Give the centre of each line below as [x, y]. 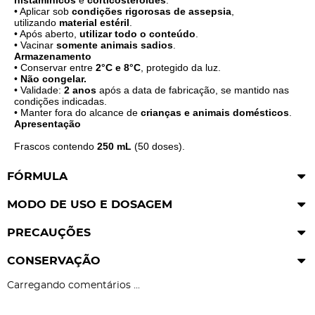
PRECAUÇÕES [49, 233]
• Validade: [39, 90]
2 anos [80, 90]
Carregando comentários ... [73, 285]
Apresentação [47, 124]
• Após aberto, [47, 34]
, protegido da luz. [181, 67]
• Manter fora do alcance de [77, 112]
